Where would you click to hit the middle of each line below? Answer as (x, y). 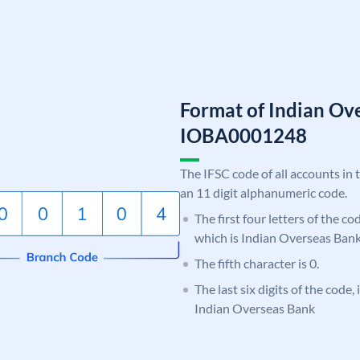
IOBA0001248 (243, 135)
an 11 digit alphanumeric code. (264, 192)
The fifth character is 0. (257, 263)
